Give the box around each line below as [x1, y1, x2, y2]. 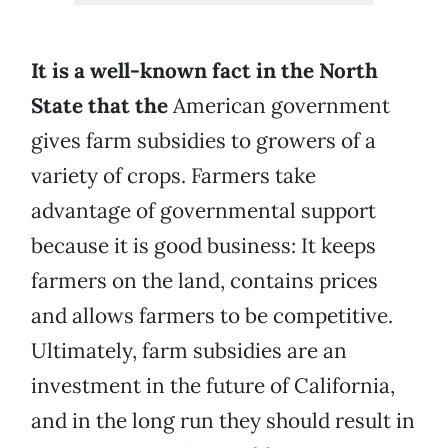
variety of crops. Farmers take [31, 162, 316, 190]
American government [168, 92, 390, 120]
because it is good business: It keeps [31, 232, 376, 260]
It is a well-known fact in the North [31, 57, 378, 85]
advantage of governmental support [31, 197, 376, 225]
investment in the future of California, [31, 372, 395, 400]
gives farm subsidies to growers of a [31, 127, 376, 155]
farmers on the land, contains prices [31, 267, 378, 295]
